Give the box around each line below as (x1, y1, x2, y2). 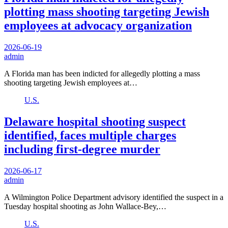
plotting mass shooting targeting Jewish (4, 5, 209, 19)
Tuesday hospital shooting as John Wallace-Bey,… (4, 202, 166, 211)
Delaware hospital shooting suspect (4, 115, 186, 128)
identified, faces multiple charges (4, 128, 176, 142)
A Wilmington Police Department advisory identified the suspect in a (4, 192, 223, 202)
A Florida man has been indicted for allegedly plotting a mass (4, 69, 200, 78)
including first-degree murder (4, 142, 160, 156)
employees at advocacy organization (4, 19, 192, 33)
